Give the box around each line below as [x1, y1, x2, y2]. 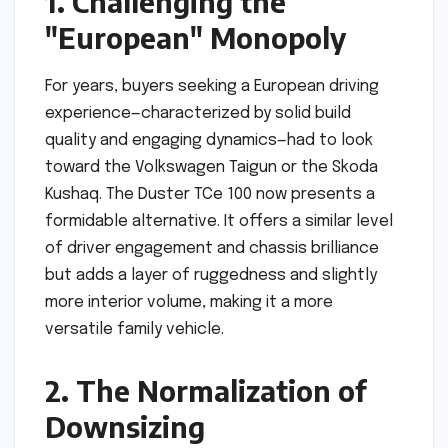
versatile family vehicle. [45, 321, 224, 339]
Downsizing [45, 409, 205, 445]
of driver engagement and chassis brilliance [45, 240, 379, 258]
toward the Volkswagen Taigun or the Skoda [45, 159, 378, 177]
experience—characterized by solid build [45, 105, 351, 123]
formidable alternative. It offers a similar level [45, 213, 393, 231]
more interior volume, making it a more [45, 294, 333, 312]
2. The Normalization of [45, 373, 366, 409]
